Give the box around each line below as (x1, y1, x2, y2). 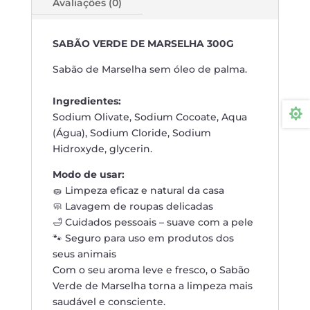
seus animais (52, 248, 116, 261)
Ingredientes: (52, 95, 121, 108)
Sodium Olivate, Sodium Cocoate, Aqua (52, 111, 247, 124)
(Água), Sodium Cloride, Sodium (52, 127, 211, 140)
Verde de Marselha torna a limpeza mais (52, 280, 253, 293)
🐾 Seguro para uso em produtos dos (52, 232, 234, 245)
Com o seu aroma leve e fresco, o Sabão (52, 264, 250, 277)
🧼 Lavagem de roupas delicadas (52, 200, 213, 213)
